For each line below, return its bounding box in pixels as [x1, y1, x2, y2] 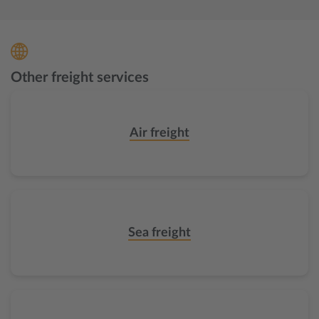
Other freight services [11, 70, 149, 85]
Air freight [130, 127, 189, 140]
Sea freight [128, 226, 191, 239]
